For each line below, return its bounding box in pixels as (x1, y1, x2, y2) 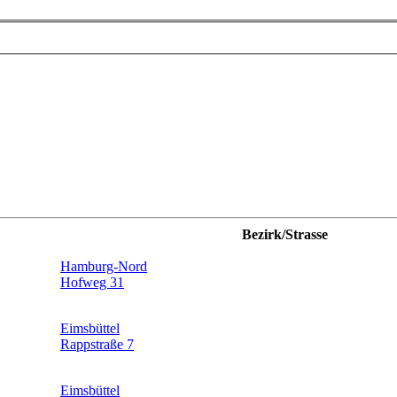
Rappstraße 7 (60, 336, 134, 352)
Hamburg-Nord (60, 258, 147, 274)
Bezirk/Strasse (242, 226, 328, 242)
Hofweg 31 (60, 274, 124, 290)
